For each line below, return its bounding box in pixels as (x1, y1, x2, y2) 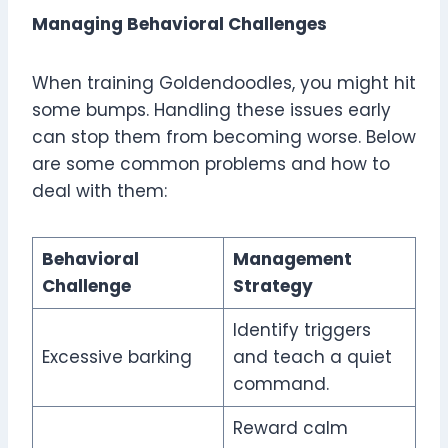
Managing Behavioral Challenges (32, 12, 327, 37)
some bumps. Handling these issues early (32, 98, 391, 123)
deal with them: (32, 179, 167, 204)
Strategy (232, 274, 313, 299)
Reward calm (232, 416, 348, 441)
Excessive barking (41, 345, 192, 370)
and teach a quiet (232, 345, 392, 370)
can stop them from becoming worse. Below (32, 125, 416, 150)
